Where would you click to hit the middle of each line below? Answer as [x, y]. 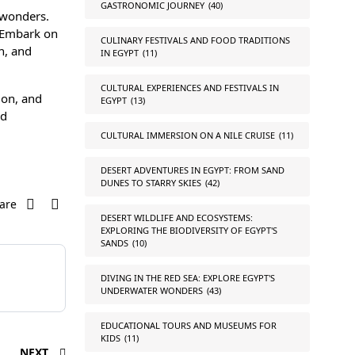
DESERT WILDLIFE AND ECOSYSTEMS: [176, 218]
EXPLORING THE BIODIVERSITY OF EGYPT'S [189, 230]
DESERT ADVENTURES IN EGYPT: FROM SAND [192, 170]
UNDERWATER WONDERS [151, 290]
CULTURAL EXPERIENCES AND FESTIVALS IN [189, 88]
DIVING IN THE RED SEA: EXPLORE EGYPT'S [187, 278]
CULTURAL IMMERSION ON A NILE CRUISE [187, 135]
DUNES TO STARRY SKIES [151, 183]
